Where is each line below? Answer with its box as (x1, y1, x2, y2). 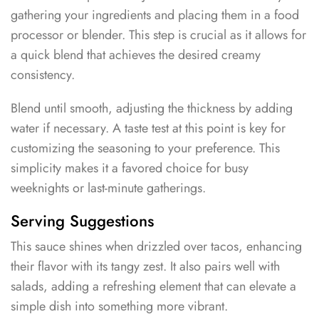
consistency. (11, 66, 75, 85)
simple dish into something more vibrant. (11, 296, 228, 315)
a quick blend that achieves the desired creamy (11, 46, 261, 65)
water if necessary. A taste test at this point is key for (11, 119, 286, 138)
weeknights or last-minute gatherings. (11, 179, 206, 198)
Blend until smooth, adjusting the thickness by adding (11, 99, 293, 118)
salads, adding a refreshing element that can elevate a (11, 276, 296, 296)
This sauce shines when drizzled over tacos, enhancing (11, 236, 302, 256)
